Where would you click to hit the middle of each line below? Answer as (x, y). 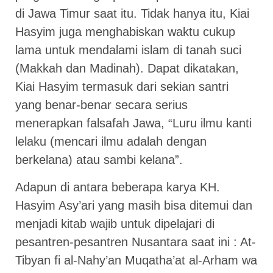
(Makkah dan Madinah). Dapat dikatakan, (127, 69)
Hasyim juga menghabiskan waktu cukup (125, 32)
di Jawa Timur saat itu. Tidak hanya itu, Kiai (132, 14)
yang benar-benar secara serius (101, 105)
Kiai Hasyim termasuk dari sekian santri (122, 87)
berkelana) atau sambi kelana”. (99, 160)
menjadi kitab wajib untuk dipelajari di (115, 223)
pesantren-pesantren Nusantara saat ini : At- (136, 242)
